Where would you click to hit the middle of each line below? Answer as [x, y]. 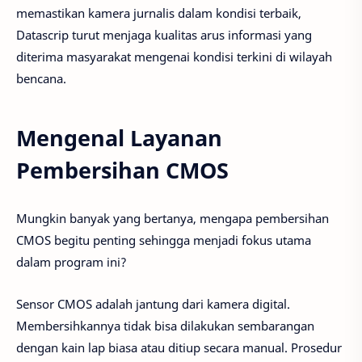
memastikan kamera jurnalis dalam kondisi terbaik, [159, 13]
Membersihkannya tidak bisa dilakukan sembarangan [165, 326]
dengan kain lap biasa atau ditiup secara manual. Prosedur [179, 348]
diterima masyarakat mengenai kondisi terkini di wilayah [174, 56]
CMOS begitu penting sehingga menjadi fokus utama [164, 240]
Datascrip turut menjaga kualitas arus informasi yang [164, 34]
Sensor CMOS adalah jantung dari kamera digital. [153, 304]
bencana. [41, 78]
